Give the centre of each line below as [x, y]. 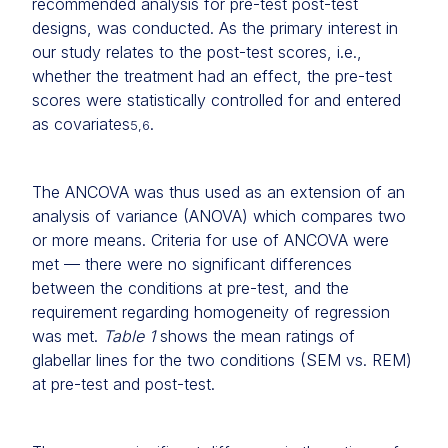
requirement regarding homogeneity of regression [211, 312]
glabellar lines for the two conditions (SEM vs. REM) [222, 360]
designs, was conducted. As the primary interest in [215, 28]
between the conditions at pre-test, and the [190, 288]
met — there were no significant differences [192, 264]
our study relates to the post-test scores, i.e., [197, 52]
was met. [67, 336]
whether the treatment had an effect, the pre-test [212, 76]
